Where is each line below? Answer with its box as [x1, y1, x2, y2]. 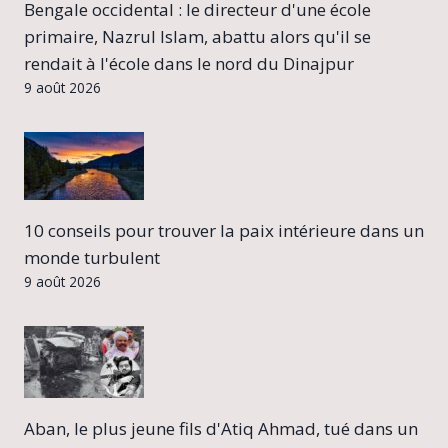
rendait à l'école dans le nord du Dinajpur [24, 52, 354, 76]
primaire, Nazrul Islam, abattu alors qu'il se [24, 25, 371, 49]
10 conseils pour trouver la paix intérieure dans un [24, 219, 424, 243]
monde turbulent [24, 246, 160, 270]
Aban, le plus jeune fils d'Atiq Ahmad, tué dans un [24, 417, 418, 441]
